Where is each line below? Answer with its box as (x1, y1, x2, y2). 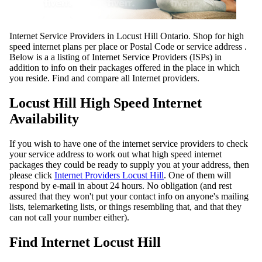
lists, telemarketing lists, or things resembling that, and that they (9, 202, 242, 212)
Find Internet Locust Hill (9, 235, 161, 250)
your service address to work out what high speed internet (9, 149, 222, 160)
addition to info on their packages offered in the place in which (9, 63, 240, 73)
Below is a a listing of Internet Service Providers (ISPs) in (9, 52, 222, 63)
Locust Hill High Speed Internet (9, 95, 202, 111)
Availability (9, 111, 79, 127)
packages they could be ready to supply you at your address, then (9, 160, 249, 170)
